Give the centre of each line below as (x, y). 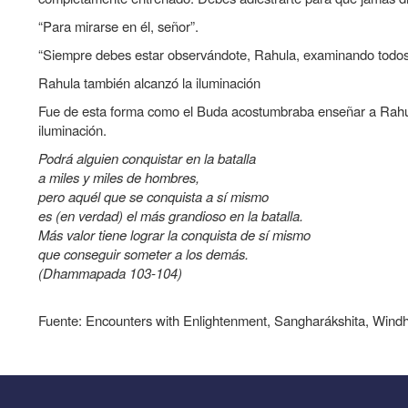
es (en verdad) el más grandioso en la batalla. (171, 216)
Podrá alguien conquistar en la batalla (147, 158)
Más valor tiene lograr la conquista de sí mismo (174, 235)
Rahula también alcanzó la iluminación (149, 83)
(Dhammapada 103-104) (110, 273)
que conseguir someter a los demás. (143, 254)
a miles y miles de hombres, (119, 178)
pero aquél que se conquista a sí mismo (153, 197)
